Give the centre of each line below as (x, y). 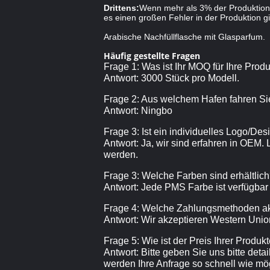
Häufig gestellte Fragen (152, 56)
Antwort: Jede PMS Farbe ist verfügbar (186, 187)
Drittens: (121, 8)
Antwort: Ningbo (138, 111)
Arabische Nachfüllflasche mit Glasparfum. (184, 37)
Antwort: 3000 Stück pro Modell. (171, 78)
